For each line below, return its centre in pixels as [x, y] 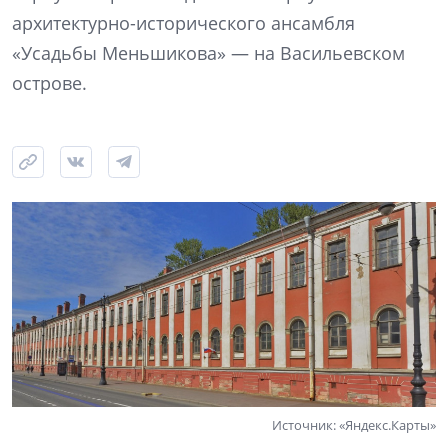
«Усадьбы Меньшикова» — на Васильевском [208, 53]
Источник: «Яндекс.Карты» [354, 424]
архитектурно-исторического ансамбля [183, 23]
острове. [49, 83]
